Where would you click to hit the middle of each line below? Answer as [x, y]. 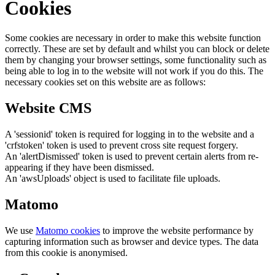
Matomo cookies [68, 230]
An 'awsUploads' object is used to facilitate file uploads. [113, 178]
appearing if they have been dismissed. [79, 167]
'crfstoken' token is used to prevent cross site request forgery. [122, 145]
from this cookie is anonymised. [66, 252]
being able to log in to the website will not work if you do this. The [134, 71]
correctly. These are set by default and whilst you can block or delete [137, 49]
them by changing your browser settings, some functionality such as [136, 60]
